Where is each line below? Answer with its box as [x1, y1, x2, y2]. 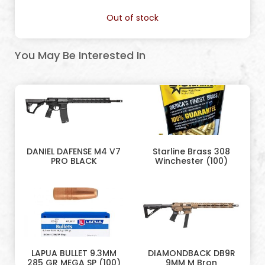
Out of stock [106, 12, 159, 24]
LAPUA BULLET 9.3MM [31, 247, 117, 260]
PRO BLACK [50, 154, 97, 167]
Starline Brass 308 [153, 145, 230, 157]
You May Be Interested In [15, 48, 146, 63]
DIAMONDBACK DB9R [147, 247, 235, 260]
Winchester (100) [155, 154, 228, 167]
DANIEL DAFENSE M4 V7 [27, 145, 121, 157]
